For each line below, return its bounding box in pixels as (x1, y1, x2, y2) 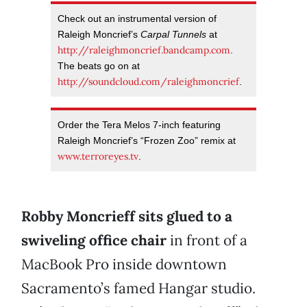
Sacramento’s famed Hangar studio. (21, 279, 256, 298)
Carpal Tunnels (140, 29, 206, 40)
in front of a (167, 231, 247, 250)
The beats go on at (58, 60, 140, 72)
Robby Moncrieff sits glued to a (21, 207, 232, 226)
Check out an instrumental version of (58, 13, 217, 25)
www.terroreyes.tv (58, 150, 138, 163)
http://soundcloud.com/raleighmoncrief (58, 75, 239, 88)
